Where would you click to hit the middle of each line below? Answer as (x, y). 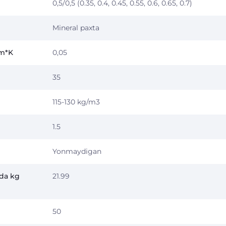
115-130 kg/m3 (76, 102)
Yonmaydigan (77, 151)
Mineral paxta (76, 28)
